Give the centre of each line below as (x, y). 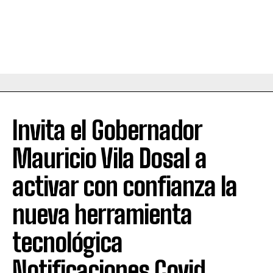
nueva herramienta (102, 215)
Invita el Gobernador (107, 131)
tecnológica (67, 243)
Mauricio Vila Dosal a (109, 159)
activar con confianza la (125, 187)
